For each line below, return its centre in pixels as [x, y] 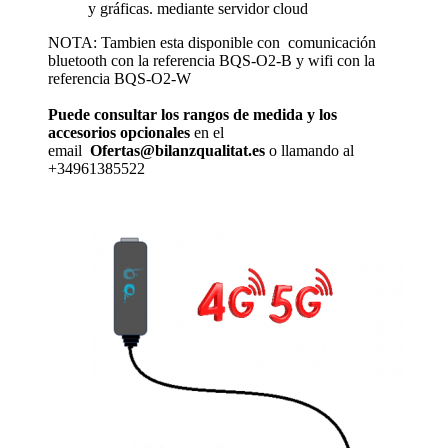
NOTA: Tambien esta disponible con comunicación [212, 43]
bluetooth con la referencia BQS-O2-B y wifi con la [211, 61]
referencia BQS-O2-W [119, 79]
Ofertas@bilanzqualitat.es [177, 151]
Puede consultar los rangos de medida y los [192, 115]
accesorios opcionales [119, 133]
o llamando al [309, 151]
